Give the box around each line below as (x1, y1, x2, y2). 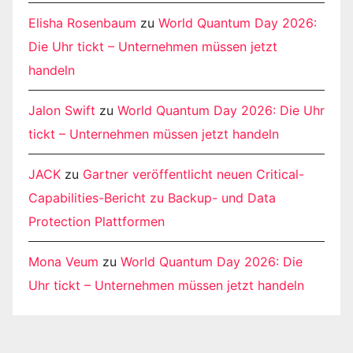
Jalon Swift (28, 102, 95, 119)
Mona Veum (28, 254, 98, 270)
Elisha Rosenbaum (28, 15, 136, 32)
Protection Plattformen (28, 214, 165, 230)
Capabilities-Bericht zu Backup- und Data (28, 190, 276, 206)
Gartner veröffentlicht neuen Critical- (83, 166, 304, 183)
